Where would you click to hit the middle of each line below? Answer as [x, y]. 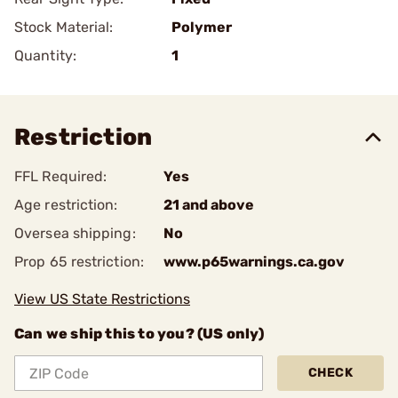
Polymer [202, 27]
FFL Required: [61, 176]
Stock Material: [64, 27]
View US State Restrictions [102, 299]
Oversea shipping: [75, 233]
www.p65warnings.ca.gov [254, 262]
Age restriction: [66, 205]
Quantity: [45, 56]
